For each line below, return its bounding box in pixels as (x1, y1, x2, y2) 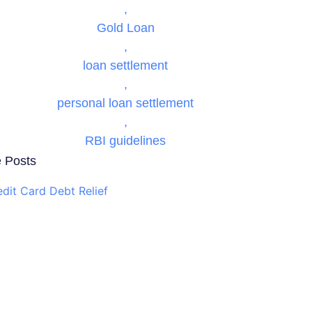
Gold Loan (96, 21, 155, 35)
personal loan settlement (57, 96, 194, 110)
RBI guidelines (85, 134, 166, 148)
